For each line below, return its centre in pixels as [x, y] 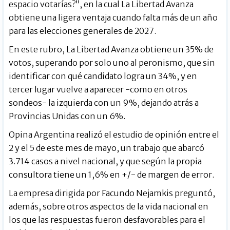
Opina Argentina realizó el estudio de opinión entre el [114, 134]
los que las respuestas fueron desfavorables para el [107, 219]
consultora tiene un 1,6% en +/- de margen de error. [112, 174]
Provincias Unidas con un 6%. [67, 116]
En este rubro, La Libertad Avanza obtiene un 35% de [111, 49]
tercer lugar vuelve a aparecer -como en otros [98, 89]
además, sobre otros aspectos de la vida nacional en [109, 206]
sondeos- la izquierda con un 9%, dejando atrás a [104, 102]
